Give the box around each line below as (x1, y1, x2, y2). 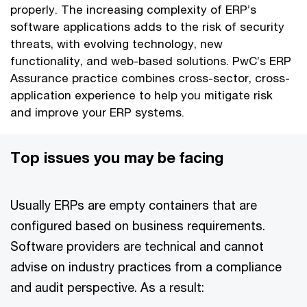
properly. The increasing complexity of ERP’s (10, 1, 256, 16)
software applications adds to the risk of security (10, 19, 284, 34)
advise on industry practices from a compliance (10, 258, 282, 274)
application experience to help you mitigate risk (10, 87, 273, 102)
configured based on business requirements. (10, 217, 265, 233)
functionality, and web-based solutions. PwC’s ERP (10, 53, 291, 68)
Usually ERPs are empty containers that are (10, 197, 257, 212)
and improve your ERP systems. (10, 104, 184, 119)
